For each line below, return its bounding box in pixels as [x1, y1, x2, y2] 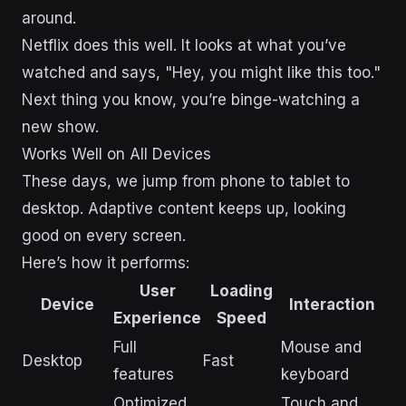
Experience [113, 308, 201, 327]
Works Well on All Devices [22, 144, 211, 163]
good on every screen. [22, 226, 186, 245]
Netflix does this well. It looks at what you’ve [22, 35, 346, 54]
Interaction [289, 295, 375, 314]
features [113, 364, 174, 383]
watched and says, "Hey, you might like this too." [22, 63, 381, 82]
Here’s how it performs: [22, 253, 189, 272]
